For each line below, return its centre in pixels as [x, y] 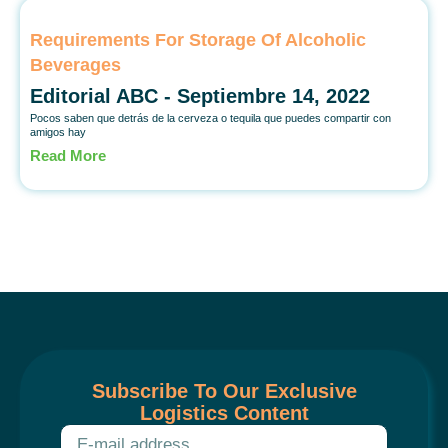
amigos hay [58, 131]
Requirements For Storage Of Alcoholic [198, 39]
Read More [68, 155]
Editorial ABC [97, 95]
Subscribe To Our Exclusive [224, 390]
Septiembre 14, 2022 [273, 95]
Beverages [75, 64]
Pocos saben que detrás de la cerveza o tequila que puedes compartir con [210, 117]
